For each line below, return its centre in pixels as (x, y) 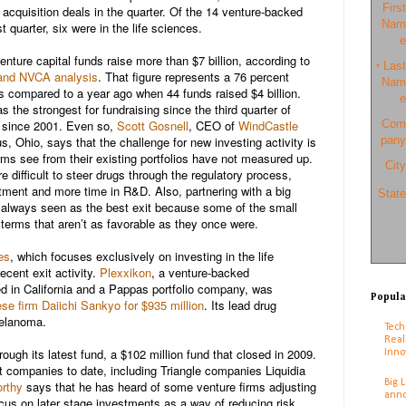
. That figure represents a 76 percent (193, 76)
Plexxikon (126, 272)
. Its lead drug (240, 304)
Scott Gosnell (153, 125)
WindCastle (268, 125)
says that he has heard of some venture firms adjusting (169, 386)
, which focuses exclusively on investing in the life (142, 256)
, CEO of (213, 125)
